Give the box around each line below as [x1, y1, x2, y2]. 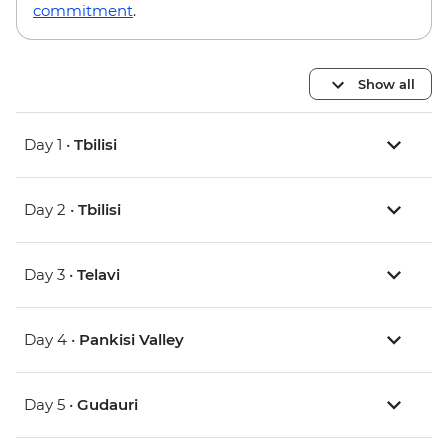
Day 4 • [24, 330, 79, 350]
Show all [358, 75, 415, 92]
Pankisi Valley [79, 330, 184, 350]
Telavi [77, 265, 120, 285]
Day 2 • [24, 200, 78, 220]
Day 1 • [24, 135, 74, 155]
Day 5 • [24, 395, 77, 415]
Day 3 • [24, 265, 77, 285]
